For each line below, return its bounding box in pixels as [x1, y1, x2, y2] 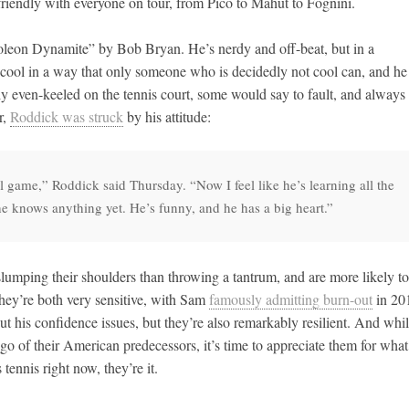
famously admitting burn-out [209, 289, 372, 309]
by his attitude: [123, 107, 211, 127]
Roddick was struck [10, 107, 123, 127]
